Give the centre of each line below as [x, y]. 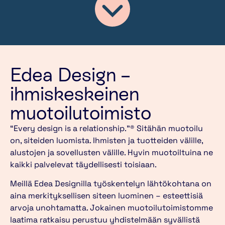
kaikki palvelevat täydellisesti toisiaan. [83, 165]
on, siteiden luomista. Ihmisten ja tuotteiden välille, [106, 141]
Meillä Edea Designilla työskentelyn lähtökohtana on [111, 184]
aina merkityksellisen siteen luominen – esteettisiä [106, 196]
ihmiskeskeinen [75, 94]
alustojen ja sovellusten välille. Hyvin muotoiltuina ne [111, 153]
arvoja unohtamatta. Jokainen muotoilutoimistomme [111, 208]
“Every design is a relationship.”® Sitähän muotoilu [106, 129]
